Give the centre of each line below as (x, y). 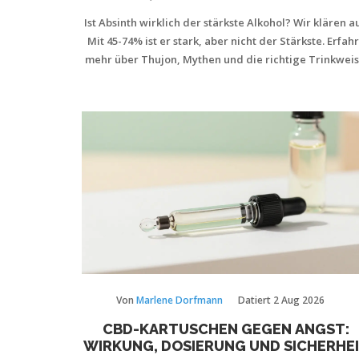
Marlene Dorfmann (179, 300)
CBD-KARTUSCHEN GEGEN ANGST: (226, 329)
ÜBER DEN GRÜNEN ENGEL (226, 10)
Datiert (255, 300)
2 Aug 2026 (298, 300)
